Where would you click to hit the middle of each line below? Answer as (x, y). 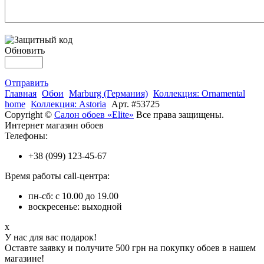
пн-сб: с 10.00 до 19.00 (73, 196)
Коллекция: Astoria (68, 104)
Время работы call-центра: (57, 176)
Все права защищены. (179, 114)
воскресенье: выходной (75, 206)
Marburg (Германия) (108, 93)
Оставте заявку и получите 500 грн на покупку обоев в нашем (130, 247)
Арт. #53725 (136, 104)
